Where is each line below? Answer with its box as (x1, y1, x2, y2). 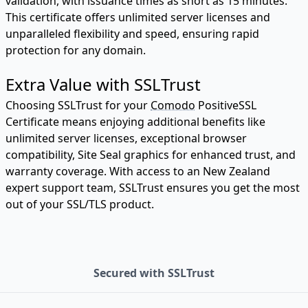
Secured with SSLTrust (93, 265, 214, 280)
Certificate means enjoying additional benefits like (5, 113, 265, 129)
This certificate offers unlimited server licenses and (5, 9, 270, 25)
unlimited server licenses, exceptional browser (5, 130, 247, 146)
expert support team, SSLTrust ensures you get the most (5, 179, 300, 195)
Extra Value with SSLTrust (5, 72, 201, 96)
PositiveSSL (195, 97, 256, 113)
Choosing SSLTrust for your (5, 97, 151, 113)
